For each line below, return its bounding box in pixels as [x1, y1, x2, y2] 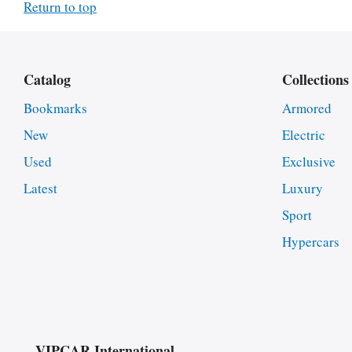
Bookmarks [24, 99, 87, 118]
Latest [24, 178, 57, 197]
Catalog [24, 69, 71, 90]
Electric [281, 126, 325, 145]
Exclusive [281, 152, 335, 171]
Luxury [281, 178, 323, 197]
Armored [281, 99, 332, 118]
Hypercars [281, 232, 339, 251]
